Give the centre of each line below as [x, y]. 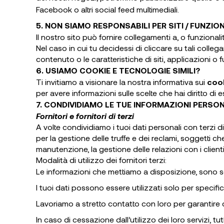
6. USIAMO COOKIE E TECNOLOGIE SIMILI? [118, 70]
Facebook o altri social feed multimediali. [108, 9]
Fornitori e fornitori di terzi [85, 116]
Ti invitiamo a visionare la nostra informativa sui [121, 82]
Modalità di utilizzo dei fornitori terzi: [101, 160]
